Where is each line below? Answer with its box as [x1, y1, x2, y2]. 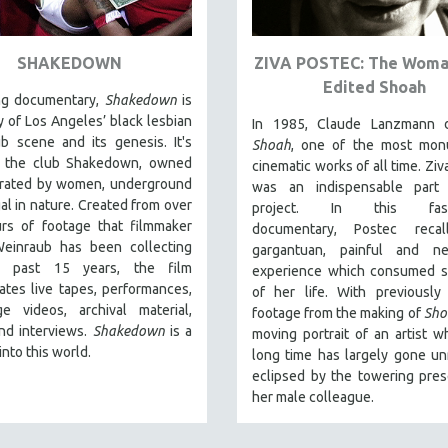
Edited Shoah [323, 77, 426, 96]
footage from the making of [252, 304, 424, 321]
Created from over [77, 196, 193, 213]
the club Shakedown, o [5, 154, 158, 171]
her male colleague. [252, 388, 374, 405]
